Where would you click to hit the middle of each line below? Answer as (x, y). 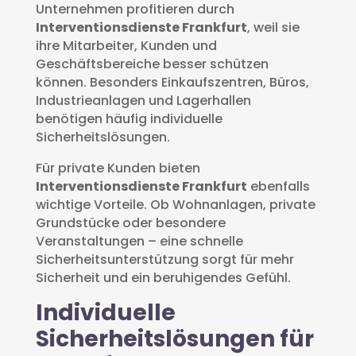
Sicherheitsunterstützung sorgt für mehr (164, 259)
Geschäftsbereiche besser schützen (152, 64)
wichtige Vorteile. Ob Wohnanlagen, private (175, 204)
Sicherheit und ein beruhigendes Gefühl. (163, 277)
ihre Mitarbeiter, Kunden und (126, 45)
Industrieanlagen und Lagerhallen (143, 100)
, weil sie (273, 27)
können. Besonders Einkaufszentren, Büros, (172, 82)
